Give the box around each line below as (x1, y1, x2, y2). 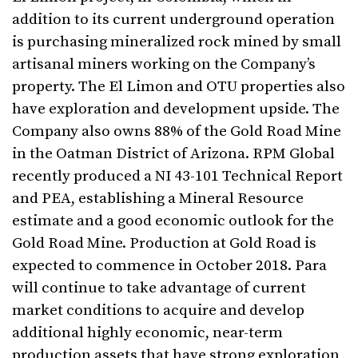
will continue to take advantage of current (12, 278, 306, 297)
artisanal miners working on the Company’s (12, 54, 316, 74)
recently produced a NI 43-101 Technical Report (12, 166, 343, 185)
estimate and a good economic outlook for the (12, 211, 334, 230)
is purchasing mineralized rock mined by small (12, 32, 341, 51)
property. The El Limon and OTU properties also (12, 77, 345, 96)
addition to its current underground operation (12, 10, 335, 29)
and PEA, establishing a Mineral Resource (12, 189, 304, 208)
